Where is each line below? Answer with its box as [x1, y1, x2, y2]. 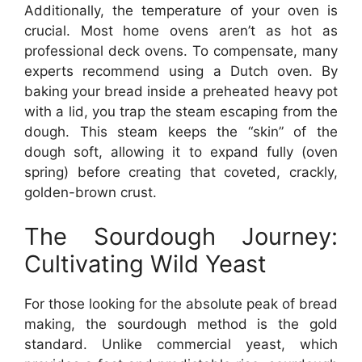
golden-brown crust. [24, 183, 157, 200]
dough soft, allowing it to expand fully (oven [24, 143, 338, 160]
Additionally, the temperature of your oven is [24, 2, 338, 19]
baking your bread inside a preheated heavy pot [24, 82, 338, 99]
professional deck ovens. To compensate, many [24, 42, 338, 59]
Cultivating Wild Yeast [24, 250, 267, 278]
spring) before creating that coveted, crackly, [24, 163, 338, 180]
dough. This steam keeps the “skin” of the [24, 123, 338, 140]
